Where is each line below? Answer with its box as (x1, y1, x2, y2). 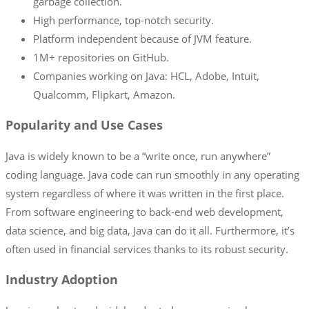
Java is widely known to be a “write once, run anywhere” (6, 148, 270, 163)
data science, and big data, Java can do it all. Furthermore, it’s (6, 223, 295, 237)
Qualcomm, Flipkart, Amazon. (33, 87, 175, 101)
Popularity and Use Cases (6, 117, 163, 134)
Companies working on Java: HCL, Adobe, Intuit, (33, 68, 259, 83)
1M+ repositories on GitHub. (33, 50, 169, 64)
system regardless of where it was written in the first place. (6, 186, 284, 200)
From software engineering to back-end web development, (6, 204, 283, 219)
